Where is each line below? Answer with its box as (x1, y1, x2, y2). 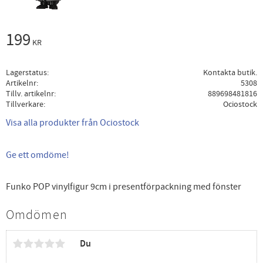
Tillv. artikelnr (6, 88, 54, 100)
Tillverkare (6, 99, 43, 110)
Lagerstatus (6, 67, 47, 79)
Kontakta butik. (203, 67, 257, 79)
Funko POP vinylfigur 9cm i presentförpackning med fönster (6, 181, 241, 193)
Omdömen (6, 207, 68, 224)
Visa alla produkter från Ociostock (6, 116, 139, 129)
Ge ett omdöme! (6, 149, 69, 161)
